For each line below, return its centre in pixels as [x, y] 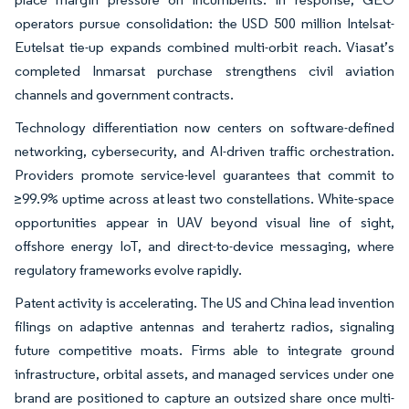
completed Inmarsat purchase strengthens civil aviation [204, 70]
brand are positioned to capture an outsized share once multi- [204, 397]
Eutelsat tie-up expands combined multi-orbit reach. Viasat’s [204, 47]
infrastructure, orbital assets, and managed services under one [204, 373]
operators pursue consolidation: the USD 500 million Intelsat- [204, 23]
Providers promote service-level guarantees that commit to [204, 174]
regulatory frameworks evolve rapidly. [128, 269]
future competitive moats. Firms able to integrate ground [204, 350]
